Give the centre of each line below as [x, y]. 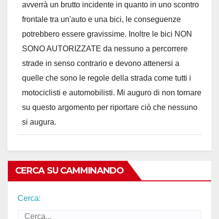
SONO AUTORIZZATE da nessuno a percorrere [105, 48]
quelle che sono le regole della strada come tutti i [107, 78]
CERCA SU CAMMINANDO [69, 171]
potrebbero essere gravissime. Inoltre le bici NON [107, 34]
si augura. [39, 122]
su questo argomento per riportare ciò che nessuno [110, 107]
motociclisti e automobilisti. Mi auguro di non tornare [112, 92]
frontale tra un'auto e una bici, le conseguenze [101, 19]
